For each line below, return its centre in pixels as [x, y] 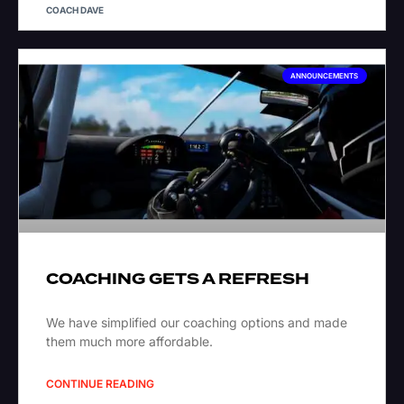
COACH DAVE [75, 10]
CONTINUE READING [100, 384]
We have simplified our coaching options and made [197, 323]
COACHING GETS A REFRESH [178, 280]
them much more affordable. [129, 342]
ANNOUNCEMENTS [325, 76]
